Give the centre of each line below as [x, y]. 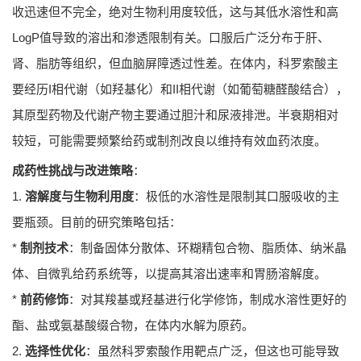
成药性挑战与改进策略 [73, 171]
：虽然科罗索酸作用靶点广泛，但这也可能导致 [212, 351]
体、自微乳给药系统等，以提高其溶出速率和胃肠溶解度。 [169, 274]
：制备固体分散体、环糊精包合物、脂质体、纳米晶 [207, 248]
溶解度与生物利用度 [79, 197]
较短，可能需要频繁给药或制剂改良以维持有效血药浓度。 [169, 141]
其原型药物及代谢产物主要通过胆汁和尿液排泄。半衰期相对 [175, 115]
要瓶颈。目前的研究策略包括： [97, 222]
